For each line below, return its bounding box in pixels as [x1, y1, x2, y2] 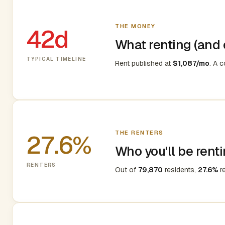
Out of [115, 165, 138, 174]
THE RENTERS [115, 129, 164, 136]
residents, [163, 165, 198, 174]
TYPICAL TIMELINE [27, 55, 86, 62]
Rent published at [115, 59, 173, 68]
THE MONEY [115, 23, 156, 30]
